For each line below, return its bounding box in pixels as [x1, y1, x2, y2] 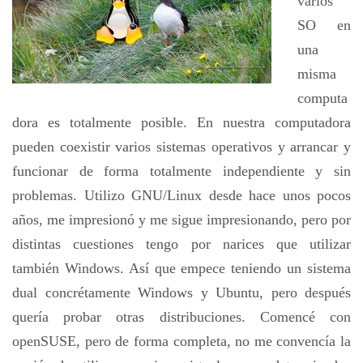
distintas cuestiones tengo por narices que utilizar [12, 235, 351, 252]
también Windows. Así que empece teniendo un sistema [12, 259, 351, 276]
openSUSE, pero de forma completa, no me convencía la [12, 332, 351, 349]
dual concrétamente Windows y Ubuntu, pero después [12, 284, 351, 301]
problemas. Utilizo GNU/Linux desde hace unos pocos [12, 186, 351, 203]
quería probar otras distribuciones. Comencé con [12, 308, 351, 325]
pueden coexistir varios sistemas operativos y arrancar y [12, 138, 351, 155]
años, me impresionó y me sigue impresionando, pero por [12, 211, 351, 228]
